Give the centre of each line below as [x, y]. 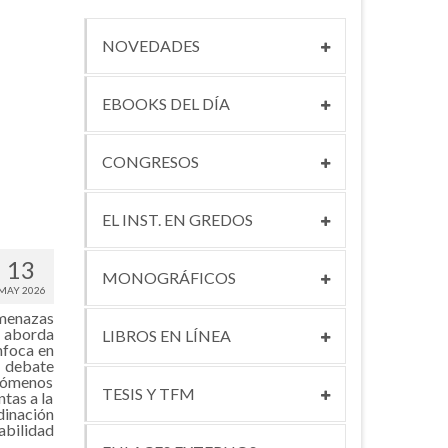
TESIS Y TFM [148, 394]
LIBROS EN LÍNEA [166, 336]
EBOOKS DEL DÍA [165, 104]
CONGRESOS [150, 162]
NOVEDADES [150, 46]
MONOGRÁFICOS [168, 278]
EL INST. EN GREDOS [177, 220]
